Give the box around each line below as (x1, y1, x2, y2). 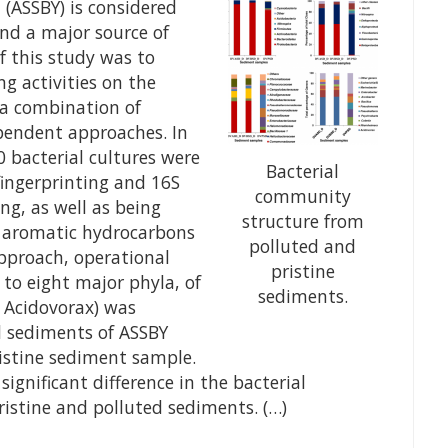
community (254, 184, 351, 209)
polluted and (249, 234, 357, 259)
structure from (241, 209, 364, 234)
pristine (270, 259, 335, 284)
